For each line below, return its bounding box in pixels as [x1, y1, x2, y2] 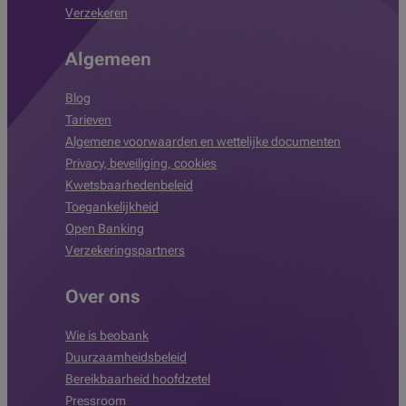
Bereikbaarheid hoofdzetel [65, 372, 210, 386]
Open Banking [65, 221, 144, 236]
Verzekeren [65, 5, 128, 20]
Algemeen [65, 48, 151, 70]
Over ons [65, 285, 140, 307]
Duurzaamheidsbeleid [65, 350, 187, 364]
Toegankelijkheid [65, 199, 159, 214]
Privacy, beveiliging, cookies [65, 156, 217, 170]
